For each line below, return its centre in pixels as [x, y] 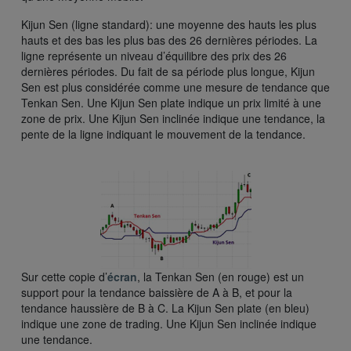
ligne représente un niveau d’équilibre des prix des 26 [154, 55]
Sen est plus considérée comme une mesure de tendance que [175, 87]
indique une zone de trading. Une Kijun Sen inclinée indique [169, 323]
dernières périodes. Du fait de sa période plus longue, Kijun [168, 71]
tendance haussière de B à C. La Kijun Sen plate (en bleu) [165, 308]
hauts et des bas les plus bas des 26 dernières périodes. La [169, 40]
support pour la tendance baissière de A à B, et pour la [157, 292]
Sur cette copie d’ [64, 276]
